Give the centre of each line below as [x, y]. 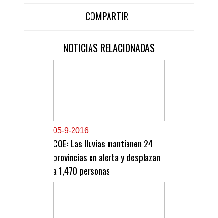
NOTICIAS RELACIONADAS [109, 48]
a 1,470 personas [82, 170]
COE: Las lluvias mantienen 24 [103, 143]
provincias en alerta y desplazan [107, 157]
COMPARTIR [107, 16]
